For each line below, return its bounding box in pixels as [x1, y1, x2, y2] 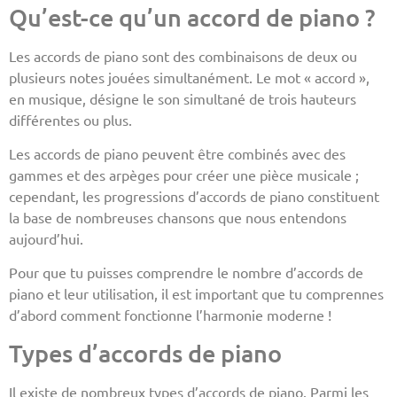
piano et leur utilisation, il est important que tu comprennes [9, 284, 384, 303]
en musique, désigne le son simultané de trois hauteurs [9, 89, 356, 107]
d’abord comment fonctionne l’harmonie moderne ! [9, 306, 331, 324]
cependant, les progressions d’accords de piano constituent [9, 186, 379, 205]
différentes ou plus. [9, 110, 132, 128]
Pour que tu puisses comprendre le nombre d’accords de [9, 263, 363, 282]
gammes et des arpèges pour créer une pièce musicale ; [9, 165, 359, 183]
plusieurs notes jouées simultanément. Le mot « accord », [9, 67, 370, 86]
